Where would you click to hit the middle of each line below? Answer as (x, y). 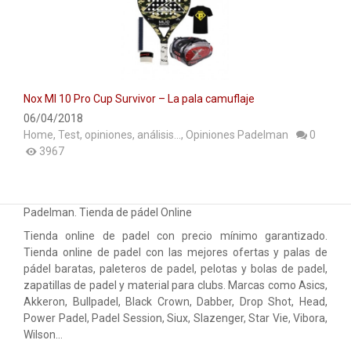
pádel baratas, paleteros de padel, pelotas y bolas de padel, (175, 269)
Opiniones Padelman (237, 135)
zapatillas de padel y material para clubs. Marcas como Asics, (175, 286)
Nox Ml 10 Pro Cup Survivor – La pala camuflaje (139, 99)
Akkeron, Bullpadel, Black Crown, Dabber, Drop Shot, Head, (175, 302)
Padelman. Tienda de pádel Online (108, 213)
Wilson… (43, 335)
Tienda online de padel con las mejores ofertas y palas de (175, 253)
